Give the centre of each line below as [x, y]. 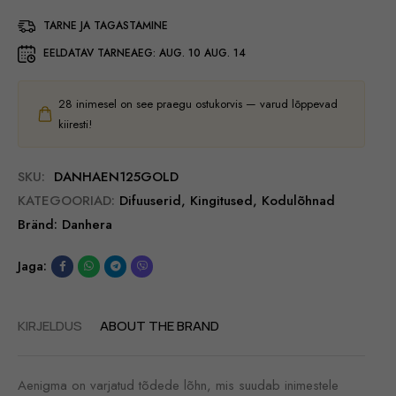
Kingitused [221, 201]
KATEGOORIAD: [66, 201]
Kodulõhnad [298, 201]
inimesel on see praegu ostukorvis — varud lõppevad [205, 104]
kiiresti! [75, 124]
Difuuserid [150, 201]
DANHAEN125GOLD [116, 177]
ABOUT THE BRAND [160, 326]
